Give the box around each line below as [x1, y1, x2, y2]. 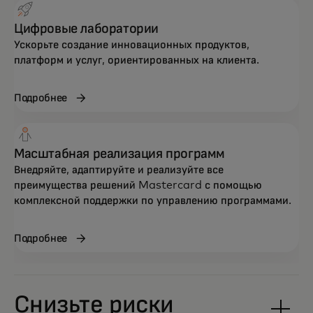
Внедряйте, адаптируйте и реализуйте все [14, 163, 224, 175]
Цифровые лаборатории [14, 21, 159, 36]
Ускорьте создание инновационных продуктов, [14, 38, 249, 50]
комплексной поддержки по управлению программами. [14, 194, 291, 206]
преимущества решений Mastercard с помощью [14, 179, 262, 191]
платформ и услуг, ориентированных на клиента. [14, 54, 259, 66]
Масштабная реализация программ [14, 146, 225, 161]
